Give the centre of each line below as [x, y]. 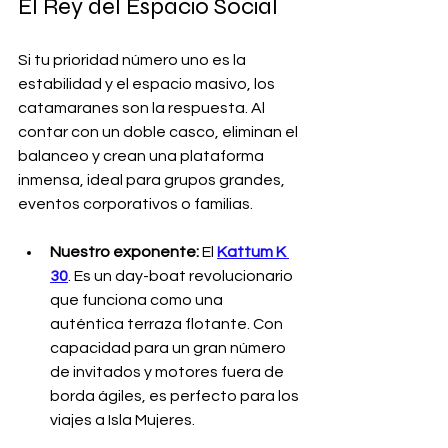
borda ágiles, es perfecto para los [176, 395]
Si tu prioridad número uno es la [133, 59]
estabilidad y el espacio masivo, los [148, 83]
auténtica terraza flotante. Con [168, 323]
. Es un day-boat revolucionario [182, 275]
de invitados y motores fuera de [168, 371]
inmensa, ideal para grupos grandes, [153, 179]
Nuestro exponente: [124, 251]
